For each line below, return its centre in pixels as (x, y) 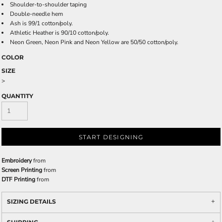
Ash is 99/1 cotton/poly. (41, 23)
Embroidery (17, 161)
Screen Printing (22, 170)
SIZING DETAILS (31, 201)
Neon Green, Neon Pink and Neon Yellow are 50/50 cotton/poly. (94, 42)
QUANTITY (17, 96)
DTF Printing (18, 179)
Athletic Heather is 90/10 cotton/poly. (59, 33)
